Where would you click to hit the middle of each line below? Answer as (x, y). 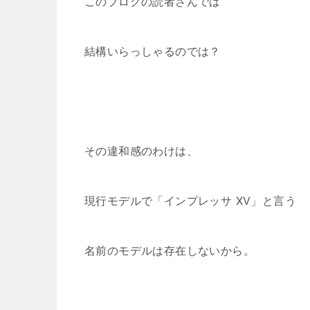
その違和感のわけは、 (141, 151)
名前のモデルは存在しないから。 (170, 250)
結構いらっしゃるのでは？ (153, 51)
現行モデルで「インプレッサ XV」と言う (190, 201)
